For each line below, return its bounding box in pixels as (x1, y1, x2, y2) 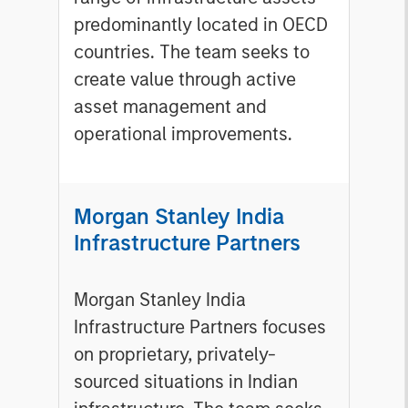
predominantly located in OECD (74, 14, 328, 36)
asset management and (74, 96, 267, 118)
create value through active (74, 68, 296, 91)
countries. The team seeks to (74, 41, 310, 64)
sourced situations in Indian (74, 371, 298, 393)
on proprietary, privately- (74, 343, 276, 366)
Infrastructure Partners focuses (74, 316, 326, 339)
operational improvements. (74, 123, 292, 146)
